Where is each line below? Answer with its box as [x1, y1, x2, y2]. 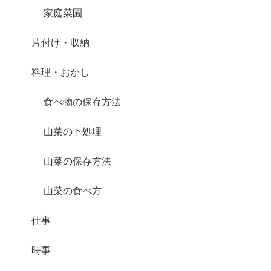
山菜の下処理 [44, 126, 102, 137]
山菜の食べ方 [44, 185, 102, 197]
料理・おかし [31, 67, 90, 78]
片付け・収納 [31, 37, 90, 48]
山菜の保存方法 [44, 155, 111, 167]
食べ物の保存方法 [44, 96, 121, 108]
